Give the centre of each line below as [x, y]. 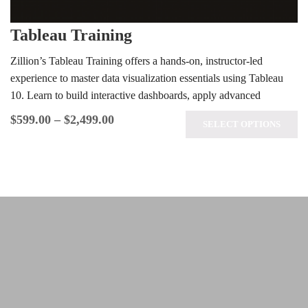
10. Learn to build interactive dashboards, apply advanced [135, 95]
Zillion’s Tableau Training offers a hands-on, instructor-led [136, 61]
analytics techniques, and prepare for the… [103, 112]
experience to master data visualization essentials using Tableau [147, 78]
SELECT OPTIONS [242, 124]
